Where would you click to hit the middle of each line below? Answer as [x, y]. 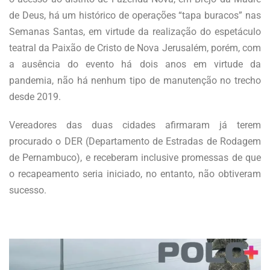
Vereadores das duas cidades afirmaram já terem [135, 125]
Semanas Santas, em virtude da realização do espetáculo [135, 31]
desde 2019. [35, 96]
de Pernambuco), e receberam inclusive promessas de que [135, 157]
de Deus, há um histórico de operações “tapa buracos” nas [135, 15]
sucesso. [28, 190]
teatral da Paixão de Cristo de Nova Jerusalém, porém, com [135, 48]
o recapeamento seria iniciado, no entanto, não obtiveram [135, 174]
